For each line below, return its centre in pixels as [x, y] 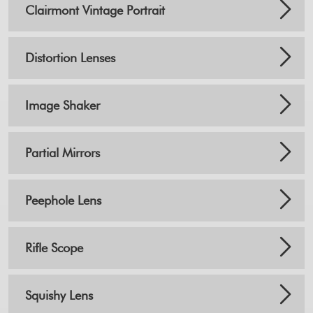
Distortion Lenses [70, 58]
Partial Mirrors [63, 153]
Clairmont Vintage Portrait [95, 10]
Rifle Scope [54, 248]
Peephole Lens [63, 201]
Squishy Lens [59, 296]
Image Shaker [63, 105]
